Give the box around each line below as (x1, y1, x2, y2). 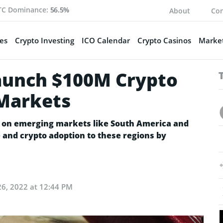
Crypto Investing (14, 35, 74, 45)
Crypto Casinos (137, 35, 191, 45)
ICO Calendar (81, 35, 130, 45)
